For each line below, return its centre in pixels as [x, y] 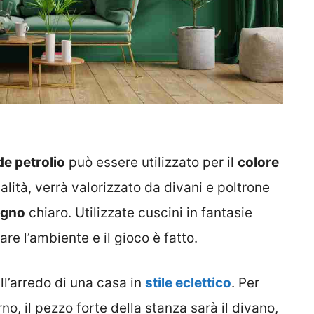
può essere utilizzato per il [151, 162]
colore [258, 162]
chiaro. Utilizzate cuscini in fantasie [139, 212]
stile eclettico [188, 283]
